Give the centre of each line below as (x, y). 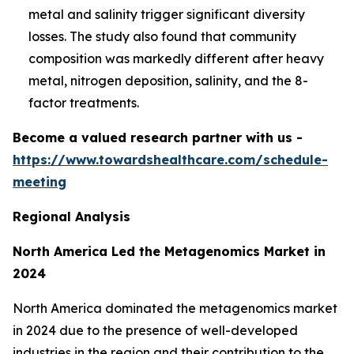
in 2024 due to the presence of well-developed (155, 330)
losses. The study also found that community (162, 36)
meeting (40, 181)
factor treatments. (84, 102)
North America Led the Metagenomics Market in (169, 251)
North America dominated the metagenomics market (175, 308)
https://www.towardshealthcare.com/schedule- (170, 159)
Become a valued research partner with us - (158, 137)
